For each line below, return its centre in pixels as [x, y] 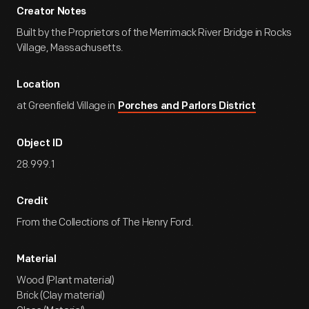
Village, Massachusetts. [70, 48]
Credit [32, 202]
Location [38, 85]
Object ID [40, 144]
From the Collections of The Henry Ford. [105, 222]
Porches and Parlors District [187, 107]
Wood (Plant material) [66, 280]
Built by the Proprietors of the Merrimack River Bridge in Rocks [154, 33]
